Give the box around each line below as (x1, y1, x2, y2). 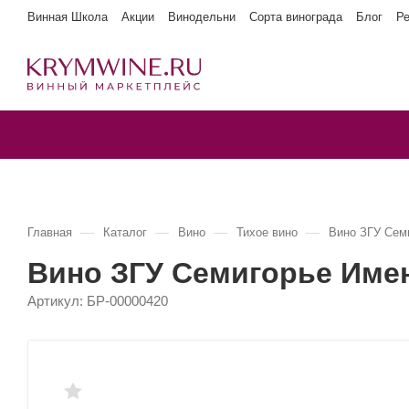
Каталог (103, 225, 147, 239)
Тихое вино (236, 225, 298, 239)
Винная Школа (27, 10, 108, 24)
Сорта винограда (249, 10, 342, 24)
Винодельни (168, 10, 236, 24)
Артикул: (27, 293, 83, 309)
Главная (27, 225, 72, 239)
